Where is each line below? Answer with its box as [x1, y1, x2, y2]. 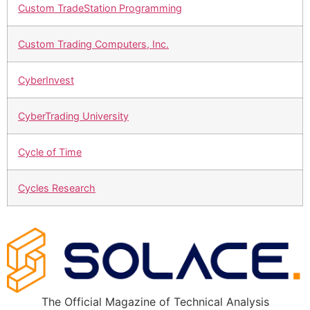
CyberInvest [18, 74, 74, 86]
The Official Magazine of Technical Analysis [41, 294, 269, 309]
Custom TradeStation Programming [18, 2, 182, 15]
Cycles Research [18, 182, 95, 194]
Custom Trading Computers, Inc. [18, 38, 169, 51]
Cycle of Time [18, 146, 82, 158]
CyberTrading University [18, 110, 129, 122]
